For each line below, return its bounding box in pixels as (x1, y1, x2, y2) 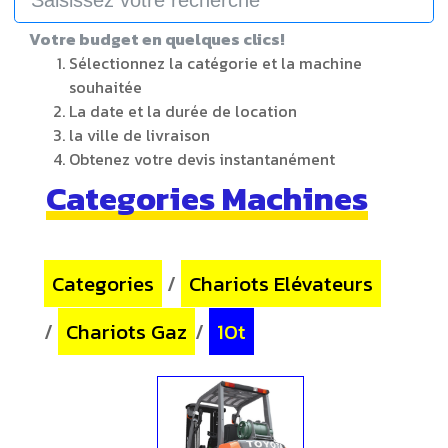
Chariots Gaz (66, 316, 187, 347)
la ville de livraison (69, 123, 210, 147)
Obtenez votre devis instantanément (69, 147, 335, 171)
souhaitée (69, 75, 142, 99)
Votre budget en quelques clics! (29, 27, 285, 51)
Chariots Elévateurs (189, 268, 373, 299)
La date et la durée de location (69, 99, 297, 123)
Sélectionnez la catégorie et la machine (69, 51, 362, 75)
